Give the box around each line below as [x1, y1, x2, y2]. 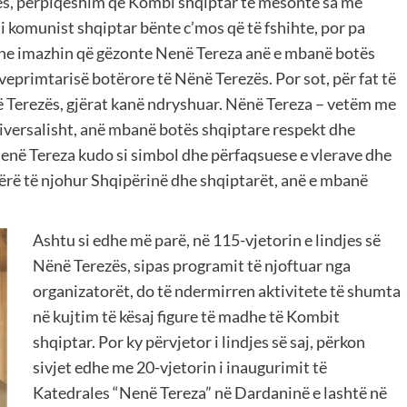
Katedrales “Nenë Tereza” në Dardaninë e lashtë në [33, 382, 387, 403]
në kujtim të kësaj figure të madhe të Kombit [33, 306, 340, 327]
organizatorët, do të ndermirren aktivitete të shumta [33, 281, 401, 302]
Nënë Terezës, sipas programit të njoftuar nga [33, 255, 351, 276]
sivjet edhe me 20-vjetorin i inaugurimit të [33, 357, 327, 378]
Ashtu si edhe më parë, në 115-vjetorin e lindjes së [33, 230, 381, 251]
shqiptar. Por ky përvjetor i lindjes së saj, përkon [33, 332, 365, 352]
